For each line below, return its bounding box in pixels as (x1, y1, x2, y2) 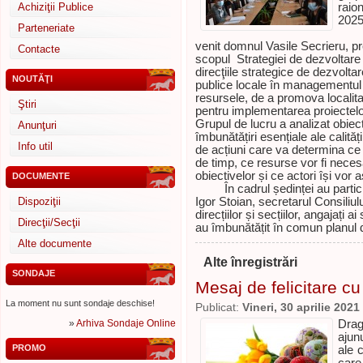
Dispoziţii (18, 195, 61, 207)
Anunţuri (18, 119, 57, 131)
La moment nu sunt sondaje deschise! (6, 298, 155, 308)
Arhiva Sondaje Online (76, 318, 176, 329)
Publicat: (195, 301, 242, 314)
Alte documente (18, 237, 92, 250)
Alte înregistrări (203, 254, 297, 269)
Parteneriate (18, 22, 75, 34)
